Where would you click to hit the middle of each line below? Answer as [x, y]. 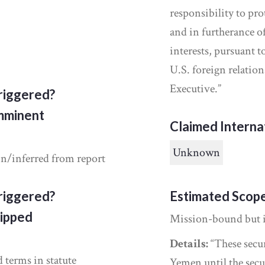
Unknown [197, 153]
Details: [189, 244]
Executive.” [196, 89]
